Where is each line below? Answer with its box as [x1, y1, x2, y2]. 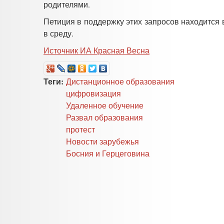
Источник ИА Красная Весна [43, 44, 149, 55]
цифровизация [66, 87, 121, 98]
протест [66, 123, 95, 134]
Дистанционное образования [66, 75, 174, 86]
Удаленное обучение [66, 99, 143, 110]
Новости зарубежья [66, 135, 139, 146]
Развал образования [66, 111, 143, 122]
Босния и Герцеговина [66, 147, 149, 158]
